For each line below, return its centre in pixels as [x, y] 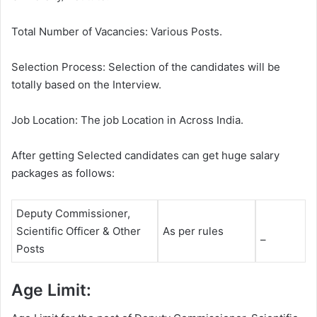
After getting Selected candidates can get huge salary [145, 156]
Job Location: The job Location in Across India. [127, 120]
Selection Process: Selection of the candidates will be [146, 67]
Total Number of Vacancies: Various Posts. [117, 32]
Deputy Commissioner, [73, 214]
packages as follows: [63, 173]
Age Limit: [51, 290]
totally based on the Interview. [86, 85]
